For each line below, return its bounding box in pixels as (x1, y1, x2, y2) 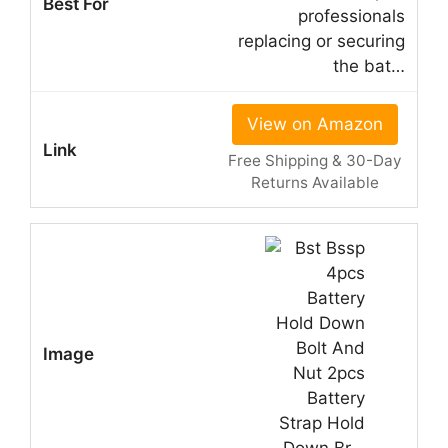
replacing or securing (238, 31, 405, 52)
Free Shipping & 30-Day (227, 151, 402, 171)
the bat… (333, 56, 405, 77)
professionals (298, 6, 405, 27)
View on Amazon (246, 114, 383, 135)
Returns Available (250, 173, 379, 193)
